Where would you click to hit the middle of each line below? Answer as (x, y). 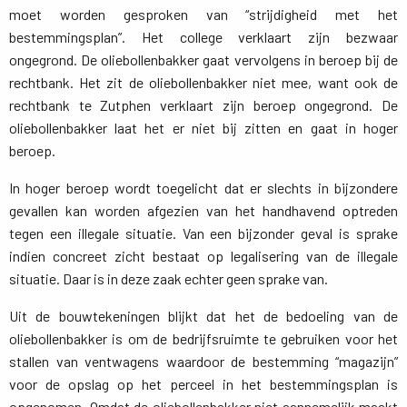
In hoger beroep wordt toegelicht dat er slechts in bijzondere (203, 188)
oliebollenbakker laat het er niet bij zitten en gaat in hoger (203, 128)
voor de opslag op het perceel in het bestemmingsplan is (203, 384)
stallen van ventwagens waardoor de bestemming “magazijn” (203, 361)
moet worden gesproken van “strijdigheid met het (203, 14)
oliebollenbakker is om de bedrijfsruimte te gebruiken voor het (203, 338)
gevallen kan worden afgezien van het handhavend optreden (203, 210)
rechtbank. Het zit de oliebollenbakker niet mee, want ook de (203, 82)
